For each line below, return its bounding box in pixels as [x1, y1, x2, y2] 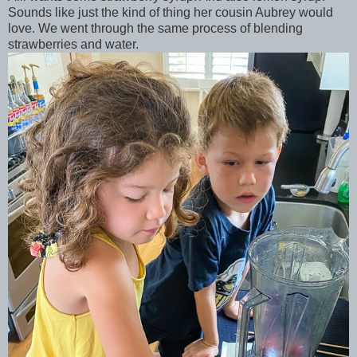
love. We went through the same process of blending [8, 21, 303, 35]
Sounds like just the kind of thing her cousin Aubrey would [8, 5, 333, 19]
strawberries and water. [8, 37, 142, 51]
